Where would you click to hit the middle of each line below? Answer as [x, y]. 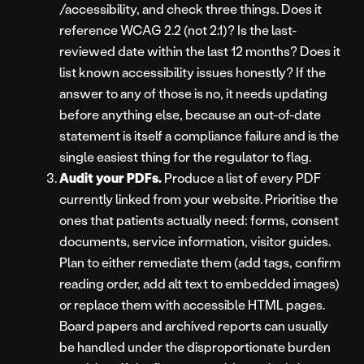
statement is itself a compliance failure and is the [199, 136]
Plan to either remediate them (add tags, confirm [200, 262]
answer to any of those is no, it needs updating [193, 93]
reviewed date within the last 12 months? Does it [200, 51]
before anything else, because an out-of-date [190, 115]
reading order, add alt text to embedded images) [199, 284]
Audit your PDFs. [110, 178]
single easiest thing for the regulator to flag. [185, 157]
